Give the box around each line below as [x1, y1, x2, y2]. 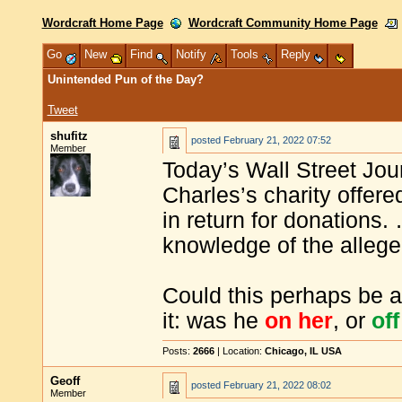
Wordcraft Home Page [41, 16, 163, 30]
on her [265, 309, 333, 333]
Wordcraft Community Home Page [188, 16, 378, 30]
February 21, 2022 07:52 [223, 135, 331, 145]
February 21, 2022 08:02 [223, 380, 331, 390]
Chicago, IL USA [265, 345, 342, 356]
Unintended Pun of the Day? [47, 73, 204, 86]
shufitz [50, 129, 88, 143]
